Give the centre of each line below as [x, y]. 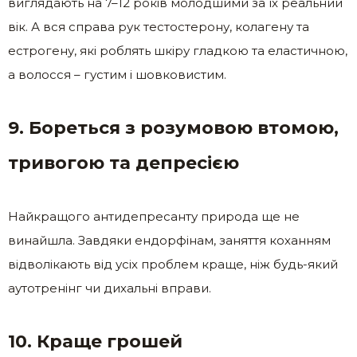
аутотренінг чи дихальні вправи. [110, 288]
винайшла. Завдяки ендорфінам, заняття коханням [169, 241]
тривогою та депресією [124, 163]
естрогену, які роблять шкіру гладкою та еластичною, [178, 51]
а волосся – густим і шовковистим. [117, 75]
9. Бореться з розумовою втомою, [173, 128]
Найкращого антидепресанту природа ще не [154, 217]
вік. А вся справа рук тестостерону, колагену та [159, 27]
